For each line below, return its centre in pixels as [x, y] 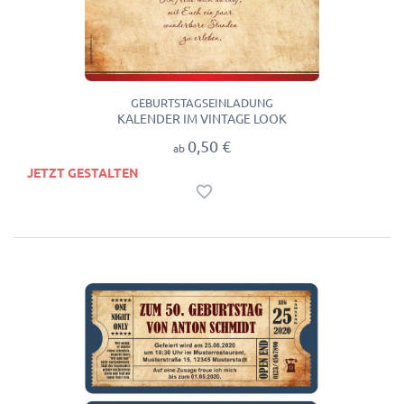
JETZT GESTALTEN [83, 174]
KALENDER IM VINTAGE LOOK [202, 119]
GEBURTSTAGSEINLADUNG [202, 103]
